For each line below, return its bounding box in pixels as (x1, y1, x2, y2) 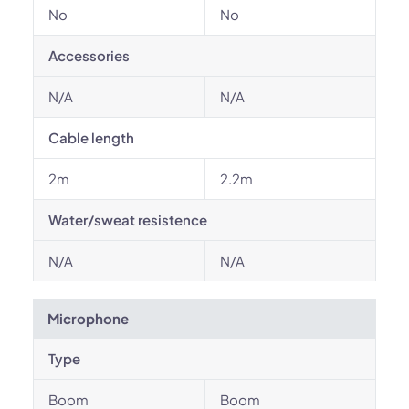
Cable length (48, 129, 134, 146)
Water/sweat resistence (48, 211, 207, 228)
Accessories (48, 47, 130, 64)
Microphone (47, 309, 129, 327)
